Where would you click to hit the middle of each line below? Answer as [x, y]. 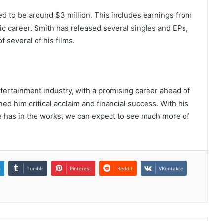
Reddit [125, 168]
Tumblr [35, 168]
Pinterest [80, 168]
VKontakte [171, 168]
